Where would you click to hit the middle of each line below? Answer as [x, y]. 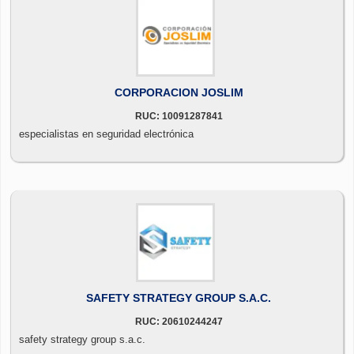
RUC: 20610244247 [179, 321]
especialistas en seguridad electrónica [106, 134]
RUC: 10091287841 [179, 116]
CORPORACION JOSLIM [179, 92]
